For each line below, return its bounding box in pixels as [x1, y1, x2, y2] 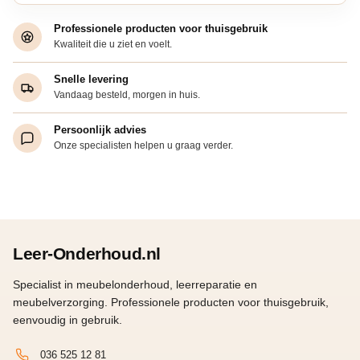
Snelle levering [54, 73, 129, 86]
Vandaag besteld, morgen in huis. [54, 89, 200, 101]
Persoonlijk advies [54, 124, 146, 137]
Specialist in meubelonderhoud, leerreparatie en [13, 277, 257, 291]
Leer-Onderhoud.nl [13, 243, 161, 263]
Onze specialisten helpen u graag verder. [54, 140, 233, 152]
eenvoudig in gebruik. [13, 313, 122, 326]
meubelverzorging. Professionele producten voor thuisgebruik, [13, 295, 329, 309]
